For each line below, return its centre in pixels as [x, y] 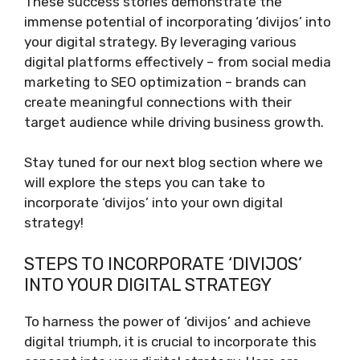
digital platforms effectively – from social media [178, 61]
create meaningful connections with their [158, 102]
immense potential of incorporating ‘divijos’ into [178, 21]
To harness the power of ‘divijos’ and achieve [168, 321]
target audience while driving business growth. [174, 122]
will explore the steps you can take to [145, 182]
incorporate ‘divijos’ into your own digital [153, 202]
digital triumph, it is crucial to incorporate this [170, 341]
